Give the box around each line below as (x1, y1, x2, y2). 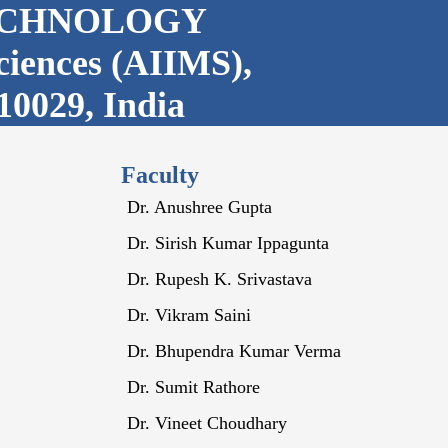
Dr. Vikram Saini (127, 305, 252, 325)
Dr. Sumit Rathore (127, 377, 261, 397)
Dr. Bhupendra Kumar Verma (127, 341, 342, 361)
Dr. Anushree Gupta (127, 197, 273, 217)
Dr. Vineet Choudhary (127, 413, 288, 433)
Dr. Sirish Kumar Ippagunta (127, 233, 330, 253)
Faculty (121, 162, 200, 188)
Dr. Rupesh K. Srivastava (127, 269, 313, 289)
